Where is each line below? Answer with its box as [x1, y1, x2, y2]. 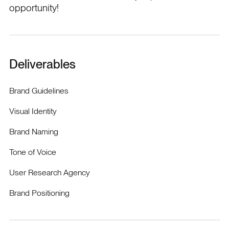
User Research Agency [9, 167, 90, 177]
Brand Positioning [9, 188, 70, 198]
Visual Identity [9, 106, 57, 116]
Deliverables [9, 56, 76, 72]
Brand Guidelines [9, 85, 68, 96]
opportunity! [9, 2, 59, 14]
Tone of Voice [9, 147, 56, 157]
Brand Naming [9, 126, 58, 136]
